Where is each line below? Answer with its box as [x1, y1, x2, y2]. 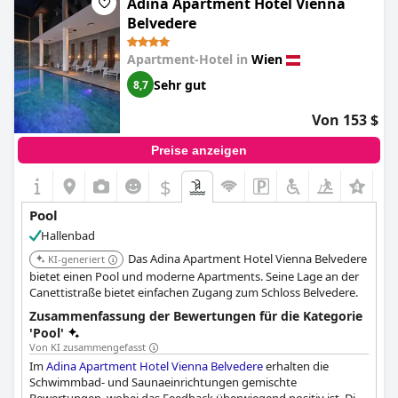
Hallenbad [41, 227, 95, 243]
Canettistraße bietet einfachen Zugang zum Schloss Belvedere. [29, 284, 358, 300]
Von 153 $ [312, 110, 378, 130]
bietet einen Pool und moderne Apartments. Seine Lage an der [29, 268, 359, 284]
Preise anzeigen [151, 143, 247, 157]
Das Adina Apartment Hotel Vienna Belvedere [128, 251, 367, 267]
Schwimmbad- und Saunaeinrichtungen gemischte [29, 374, 297, 390]
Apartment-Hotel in [127, 51, 251, 68]
